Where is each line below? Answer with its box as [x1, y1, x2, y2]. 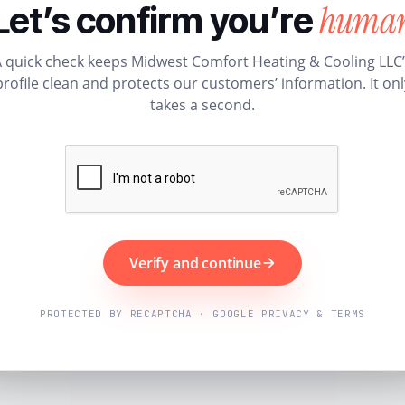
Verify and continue [129, 252, 261, 273]
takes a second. [150, 94, 255, 115]
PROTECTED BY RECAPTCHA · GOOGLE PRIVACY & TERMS [39, 306, 366, 320]
